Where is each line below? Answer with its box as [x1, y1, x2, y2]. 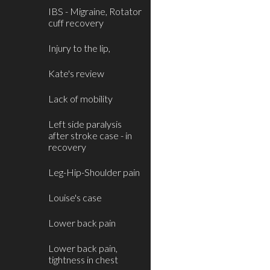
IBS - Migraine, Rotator [48, 5, 142, 17]
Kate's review [48, 67, 104, 79]
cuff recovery [48, 17, 104, 28]
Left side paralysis [48, 118, 122, 130]
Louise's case [48, 192, 102, 203]
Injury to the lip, [48, 42, 110, 54]
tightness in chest [48, 254, 118, 265]
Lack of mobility [48, 93, 113, 104]
